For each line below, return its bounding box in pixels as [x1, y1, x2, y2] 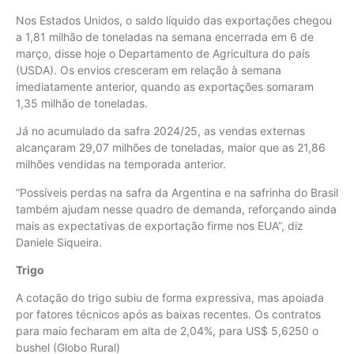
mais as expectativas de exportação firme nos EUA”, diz [16, 218, 303, 232]
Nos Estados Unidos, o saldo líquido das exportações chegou [16, 13, 332, 27]
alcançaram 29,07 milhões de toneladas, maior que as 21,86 [16, 141, 326, 155]
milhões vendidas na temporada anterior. [16, 157, 226, 171]
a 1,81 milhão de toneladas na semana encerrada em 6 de [16, 29, 314, 43]
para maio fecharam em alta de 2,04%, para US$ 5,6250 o [16, 324, 318, 338]
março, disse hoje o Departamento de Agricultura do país [16, 46, 310, 60]
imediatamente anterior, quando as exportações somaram [16, 79, 314, 93]
